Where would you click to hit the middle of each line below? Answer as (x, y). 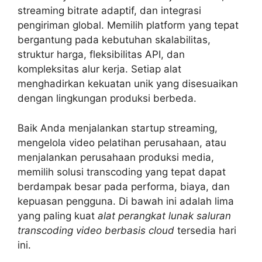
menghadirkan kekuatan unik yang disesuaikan (128, 84)
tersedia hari (205, 230)
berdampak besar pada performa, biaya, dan (124, 186)
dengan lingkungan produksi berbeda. (107, 99)
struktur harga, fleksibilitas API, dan (101, 55)
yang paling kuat (58, 216)
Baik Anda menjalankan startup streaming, (118, 128)
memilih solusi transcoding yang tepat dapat (122, 172)
